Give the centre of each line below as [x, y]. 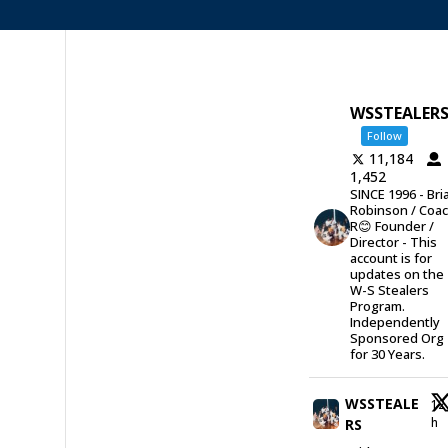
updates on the [397, 274]
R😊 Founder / [392, 226]
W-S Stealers [390, 290]
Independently [395, 322]
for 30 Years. [388, 354]
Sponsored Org [397, 338]
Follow [385, 135]
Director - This [394, 242]
